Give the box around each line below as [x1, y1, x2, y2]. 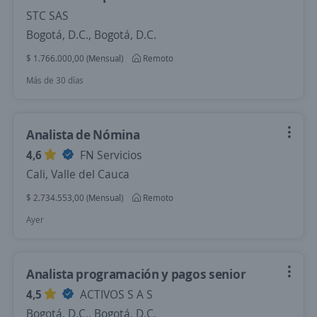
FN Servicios [77, 147, 142, 163]
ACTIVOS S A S [77, 287, 153, 302]
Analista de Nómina [26, 126, 140, 143]
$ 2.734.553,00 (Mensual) [26, 192, 123, 204]
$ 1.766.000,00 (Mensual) [26, 52, 123, 64]
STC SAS [26, 8, 69, 23]
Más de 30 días [26, 74, 83, 86]
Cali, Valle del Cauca [26, 166, 129, 182]
